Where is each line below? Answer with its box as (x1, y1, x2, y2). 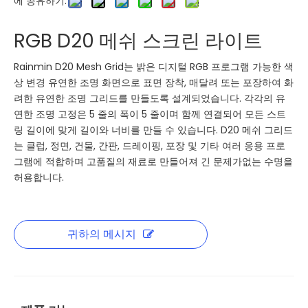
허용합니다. (14, 170, 64, 184)
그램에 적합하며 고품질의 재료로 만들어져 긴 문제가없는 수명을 (14, 154, 293, 168)
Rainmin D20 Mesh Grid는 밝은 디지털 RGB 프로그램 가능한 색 (14, 59, 294, 74)
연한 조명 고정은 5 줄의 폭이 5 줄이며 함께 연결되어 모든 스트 (14, 107, 286, 121)
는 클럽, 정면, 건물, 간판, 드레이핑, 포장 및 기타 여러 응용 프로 (14, 138, 285, 153)
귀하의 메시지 (67, 225, 136, 242)
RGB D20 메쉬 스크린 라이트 (14, 27, 263, 54)
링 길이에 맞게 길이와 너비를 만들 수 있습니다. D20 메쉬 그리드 (14, 122, 293, 137)
